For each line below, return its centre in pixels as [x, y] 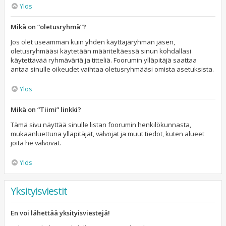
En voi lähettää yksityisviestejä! [60, 213]
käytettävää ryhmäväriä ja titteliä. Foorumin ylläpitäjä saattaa [104, 60]
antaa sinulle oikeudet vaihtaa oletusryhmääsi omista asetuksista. [112, 69]
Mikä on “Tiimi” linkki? [46, 109]
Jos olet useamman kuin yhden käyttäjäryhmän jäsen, [93, 42]
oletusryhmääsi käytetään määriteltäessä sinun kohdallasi [101, 51]
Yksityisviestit [39, 191]
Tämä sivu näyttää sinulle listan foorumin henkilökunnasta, [101, 125]
